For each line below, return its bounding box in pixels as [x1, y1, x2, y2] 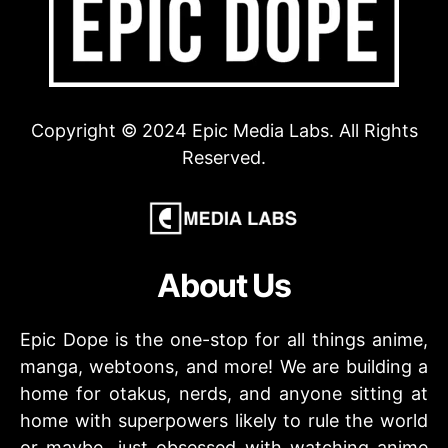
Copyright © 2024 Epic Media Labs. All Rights [30, 119, 418, 141]
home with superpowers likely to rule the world [20, 409, 428, 431]
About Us [157, 265, 291, 305]
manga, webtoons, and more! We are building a [20, 355, 428, 377]
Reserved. [182, 146, 266, 168]
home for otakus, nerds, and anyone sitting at [20, 382, 428, 404]
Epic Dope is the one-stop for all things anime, [20, 328, 428, 350]
